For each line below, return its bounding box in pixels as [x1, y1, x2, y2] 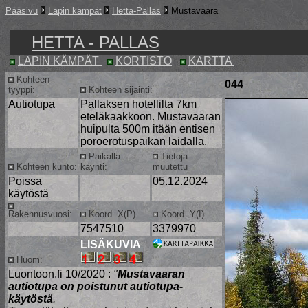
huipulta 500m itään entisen [80, 123, 215, 135]
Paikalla [86, 151, 120, 162]
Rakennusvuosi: [8, 209, 72, 219]
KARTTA [188, 55, 234, 67]
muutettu [153, 162, 188, 172]
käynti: [80, 162, 107, 172]
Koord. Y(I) [158, 209, 204, 219]
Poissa [8, 175, 42, 187]
